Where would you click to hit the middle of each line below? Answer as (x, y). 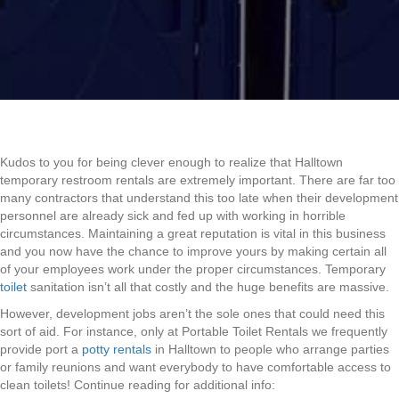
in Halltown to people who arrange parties (270, 350)
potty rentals (117, 350)
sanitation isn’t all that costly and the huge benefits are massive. (208, 287)
